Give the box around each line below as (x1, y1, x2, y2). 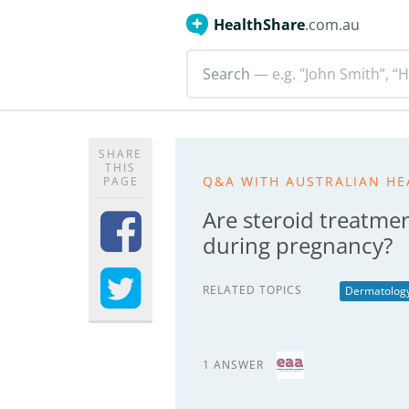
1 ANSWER (203, 357, 264, 372)
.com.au (305, 15, 360, 35)
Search (203, 64, 250, 84)
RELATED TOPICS (203, 282, 302, 298)
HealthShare (214, 15, 305, 35)
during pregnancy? (203, 230, 393, 260)
